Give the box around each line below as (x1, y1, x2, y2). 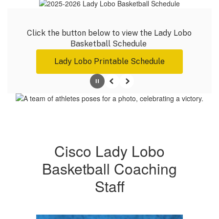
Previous (104, 80, 131, 90)
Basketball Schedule (70, 39, 149, 48)
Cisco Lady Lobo (54, 140, 165, 161)
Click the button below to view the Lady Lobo (27, 28, 192, 38)
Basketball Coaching (42, 158, 177, 179)
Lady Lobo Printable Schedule (54, 57, 165, 66)
